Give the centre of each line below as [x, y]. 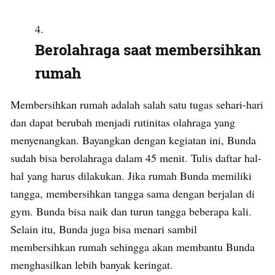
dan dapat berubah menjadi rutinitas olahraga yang [123, 122]
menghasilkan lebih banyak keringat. [92, 264]
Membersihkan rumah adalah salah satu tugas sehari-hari [137, 104]
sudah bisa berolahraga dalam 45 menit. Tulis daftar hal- [136, 157]
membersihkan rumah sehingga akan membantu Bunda [133, 246]
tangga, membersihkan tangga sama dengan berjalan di [133, 193]
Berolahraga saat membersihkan [148, 49]
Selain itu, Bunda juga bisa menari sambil [104, 229]
